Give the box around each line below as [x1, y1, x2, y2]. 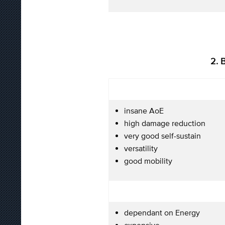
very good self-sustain [124, 131, 201, 140]
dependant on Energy [124, 207, 200, 217]
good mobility [124, 156, 172, 165]
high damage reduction [124, 118, 205, 128]
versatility [124, 143, 158, 153]
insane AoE [124, 105, 164, 115]
